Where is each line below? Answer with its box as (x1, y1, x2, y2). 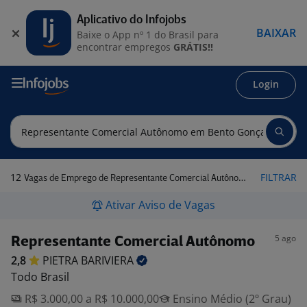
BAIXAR (256, 25, 296, 40)
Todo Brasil (11, 269, 69, 284)
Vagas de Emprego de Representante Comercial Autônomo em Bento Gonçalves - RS (24, 174, 238, 183)
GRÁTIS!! (173, 40, 213, 53)
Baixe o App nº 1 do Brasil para (77, 27, 219, 41)
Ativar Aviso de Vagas (106, 197, 215, 212)
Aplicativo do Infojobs (77, 14, 186, 26)
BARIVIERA (81, 253, 136, 268)
